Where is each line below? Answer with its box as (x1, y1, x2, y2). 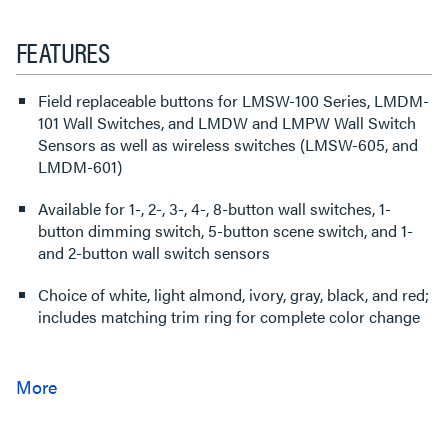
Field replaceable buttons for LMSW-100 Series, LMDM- (38, 89, 429, 112)
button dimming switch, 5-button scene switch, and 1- (38, 219, 413, 242)
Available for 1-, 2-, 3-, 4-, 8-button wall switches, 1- (38, 197, 391, 220)
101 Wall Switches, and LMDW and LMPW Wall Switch (38, 111, 416, 134)
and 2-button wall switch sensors (38, 241, 270, 264)
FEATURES (16, 31, 110, 71)
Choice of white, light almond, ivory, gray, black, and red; (38, 283, 429, 306)
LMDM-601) (38, 155, 122, 178)
